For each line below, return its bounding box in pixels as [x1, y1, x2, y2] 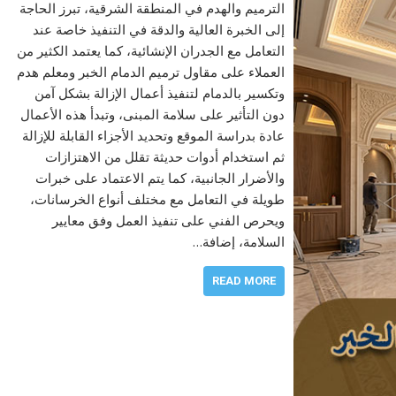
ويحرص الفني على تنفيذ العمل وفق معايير [51, 210, 285, 229]
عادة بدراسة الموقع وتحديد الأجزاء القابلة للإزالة [21, 126, 285, 144]
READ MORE [211, 273, 276, 287]
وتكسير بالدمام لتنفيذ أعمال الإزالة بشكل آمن [34, 83, 285, 102]
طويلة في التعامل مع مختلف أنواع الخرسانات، [29, 189, 285, 208]
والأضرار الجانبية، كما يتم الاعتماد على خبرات [34, 168, 285, 187]
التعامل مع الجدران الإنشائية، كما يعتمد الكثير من [16, 41, 285, 59]
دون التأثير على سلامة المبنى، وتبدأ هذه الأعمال [19, 104, 285, 123]
